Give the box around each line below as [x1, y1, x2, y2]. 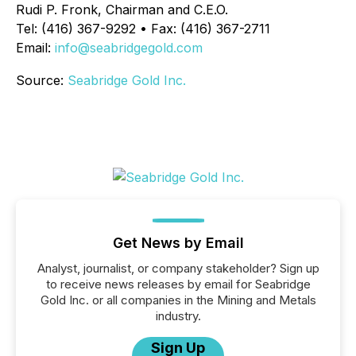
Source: [16, 72, 68, 88]
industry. [155, 308, 201, 323]
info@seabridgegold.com [55, 40, 203, 56]
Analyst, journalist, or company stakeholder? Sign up [37, 261, 319, 276]
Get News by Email [112, 234, 244, 251]
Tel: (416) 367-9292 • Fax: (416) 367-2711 [16, 21, 270, 37]
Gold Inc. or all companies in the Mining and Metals [40, 292, 316, 308]
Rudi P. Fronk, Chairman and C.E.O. [16, 2, 228, 17]
